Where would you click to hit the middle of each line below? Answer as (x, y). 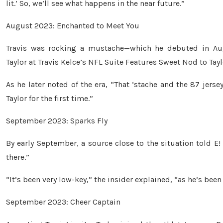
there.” (18, 157)
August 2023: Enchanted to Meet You (73, 26)
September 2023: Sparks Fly (57, 121)
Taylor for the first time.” (50, 99)
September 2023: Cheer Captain (63, 202)
